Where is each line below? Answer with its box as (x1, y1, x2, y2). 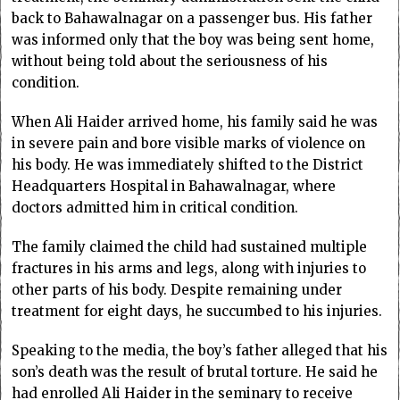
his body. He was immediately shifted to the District (12, 155, 364, 173)
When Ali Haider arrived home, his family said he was (12, 112, 379, 130)
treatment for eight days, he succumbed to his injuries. (12, 302, 383, 320)
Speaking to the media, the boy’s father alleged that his (12, 341, 388, 359)
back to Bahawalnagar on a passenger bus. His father (12, 9, 373, 27)
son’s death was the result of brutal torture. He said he (12, 362, 379, 380)
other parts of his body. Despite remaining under (12, 280, 343, 298)
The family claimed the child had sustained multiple (12, 237, 368, 255)
